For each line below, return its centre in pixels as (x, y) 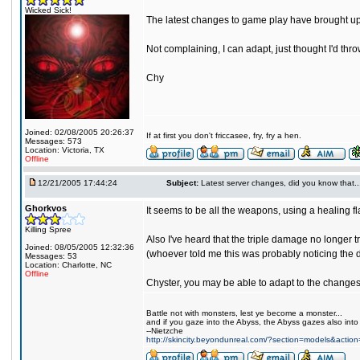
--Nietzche (165, 331)
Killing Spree (48, 229)
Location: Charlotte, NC (68, 265)
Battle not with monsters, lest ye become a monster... (244, 313)
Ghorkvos (46, 208)
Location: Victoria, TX (65, 150)
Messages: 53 (51, 256)
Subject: (182, 183)
